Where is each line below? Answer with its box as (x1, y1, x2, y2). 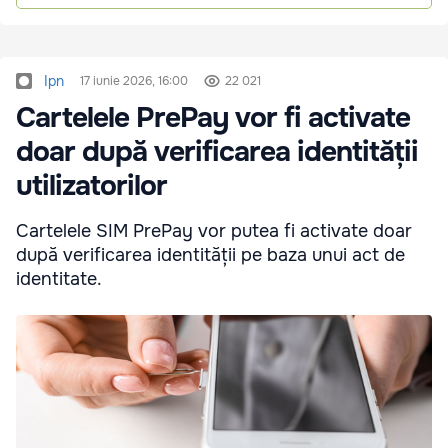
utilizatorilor (16, 168, 167, 205)
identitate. (16, 268, 102, 291)
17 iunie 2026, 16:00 (80, 73, 188, 90)
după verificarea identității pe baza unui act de (16, 244, 405, 267)
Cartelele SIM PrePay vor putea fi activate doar (16, 220, 412, 243)
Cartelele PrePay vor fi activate (16, 100, 410, 137)
